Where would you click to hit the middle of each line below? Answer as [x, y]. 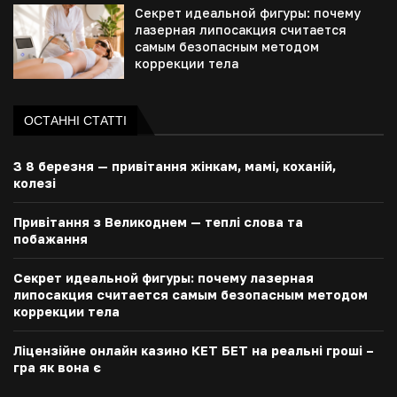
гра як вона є [57, 367]
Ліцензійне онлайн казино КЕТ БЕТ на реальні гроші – [194, 350]
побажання [52, 238]
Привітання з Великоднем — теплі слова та [158, 222]
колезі [36, 183]
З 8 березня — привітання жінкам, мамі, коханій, [175, 166]
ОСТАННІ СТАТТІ [75, 120]
